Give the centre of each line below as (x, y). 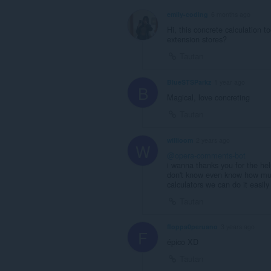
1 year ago (230, 82)
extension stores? (197, 39)
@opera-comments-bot (206, 155)
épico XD (183, 242)
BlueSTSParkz (189, 82)
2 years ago (213, 140)
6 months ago (231, 15)
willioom (180, 140)
